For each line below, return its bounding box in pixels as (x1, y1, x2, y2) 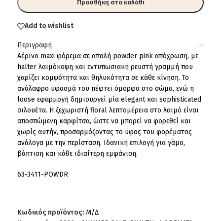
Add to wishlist (25, 22, 74, 30)
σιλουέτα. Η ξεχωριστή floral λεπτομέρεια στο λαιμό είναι (17, 106, 199, 114)
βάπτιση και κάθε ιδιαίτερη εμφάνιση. (17, 149, 138, 158)
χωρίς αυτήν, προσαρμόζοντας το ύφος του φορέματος (17, 127, 192, 136)
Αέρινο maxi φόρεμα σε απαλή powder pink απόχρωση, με (17, 51, 198, 60)
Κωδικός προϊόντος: (17, 208, 86, 217)
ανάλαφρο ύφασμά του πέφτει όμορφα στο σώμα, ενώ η (17, 84, 194, 93)
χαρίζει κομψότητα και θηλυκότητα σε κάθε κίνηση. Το (17, 73, 189, 82)
